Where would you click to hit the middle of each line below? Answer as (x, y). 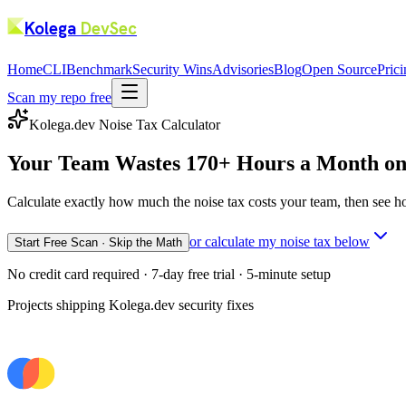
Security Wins (172, 70)
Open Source (339, 70)
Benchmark (99, 70)
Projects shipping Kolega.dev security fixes (130, 305)
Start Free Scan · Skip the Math (98, 243)
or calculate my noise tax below (280, 242)
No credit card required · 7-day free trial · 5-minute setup (169, 275)
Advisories (243, 70)
